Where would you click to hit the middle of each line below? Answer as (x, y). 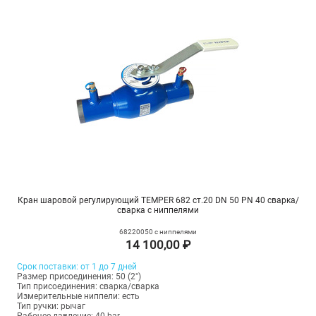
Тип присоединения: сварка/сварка (88, 287)
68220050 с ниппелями (158, 232)
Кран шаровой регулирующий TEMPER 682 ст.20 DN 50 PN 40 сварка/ (158, 201)
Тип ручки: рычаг (51, 306)
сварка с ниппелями (158, 211)
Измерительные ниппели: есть (78, 297)
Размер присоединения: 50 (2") (79, 277)
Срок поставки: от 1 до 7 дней (77, 267)
